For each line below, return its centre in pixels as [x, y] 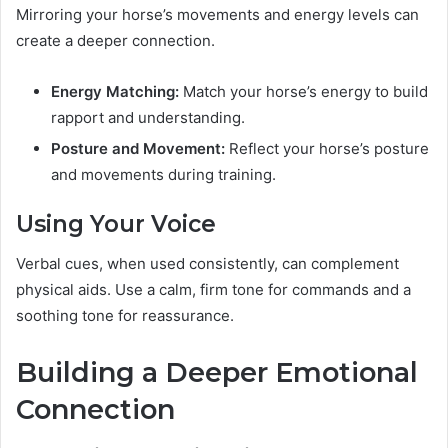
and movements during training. [163, 174]
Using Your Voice [116, 223]
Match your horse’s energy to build [303, 91]
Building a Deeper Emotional [217, 373]
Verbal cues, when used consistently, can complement [207, 264]
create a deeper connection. [115, 40]
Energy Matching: [115, 91]
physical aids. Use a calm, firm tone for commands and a [213, 290]
